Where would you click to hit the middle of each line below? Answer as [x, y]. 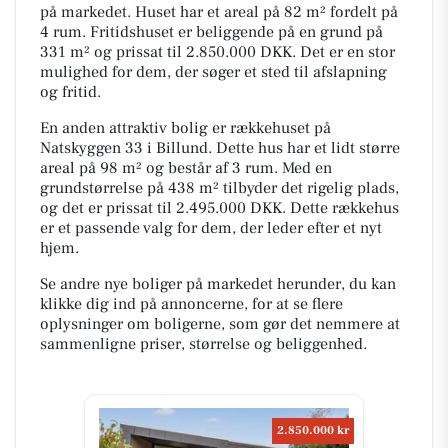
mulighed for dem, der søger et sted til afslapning [213, 71]
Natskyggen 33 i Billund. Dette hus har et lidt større [220, 147]
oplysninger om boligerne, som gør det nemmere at [220, 323]
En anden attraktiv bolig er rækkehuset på [185, 127]
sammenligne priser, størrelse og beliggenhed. [203, 343]
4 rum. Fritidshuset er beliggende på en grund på [211, 31]
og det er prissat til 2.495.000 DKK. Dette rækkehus [219, 207]
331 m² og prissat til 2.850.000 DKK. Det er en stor [217, 51]
